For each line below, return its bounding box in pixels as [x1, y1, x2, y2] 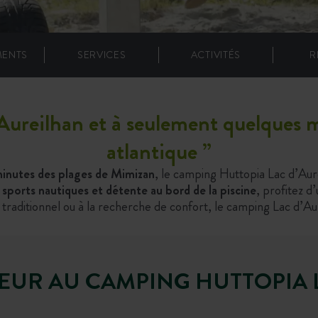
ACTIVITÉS [190, 47, 241, 62]
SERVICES [77, 47, 126, 62]
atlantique [106, 134, 197, 168]
